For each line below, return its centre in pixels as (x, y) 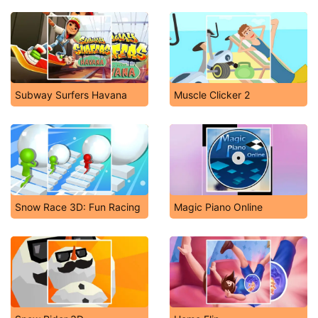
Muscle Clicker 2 (212, 95)
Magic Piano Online (218, 207)
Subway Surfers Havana (71, 95)
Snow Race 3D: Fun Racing (78, 207)
